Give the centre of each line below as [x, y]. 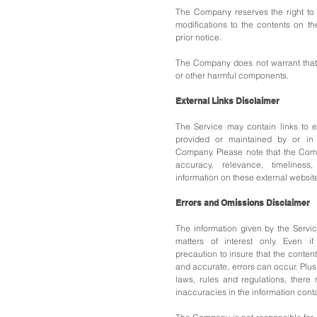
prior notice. [198, 37]
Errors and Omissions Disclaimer [245, 203]
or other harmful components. [232, 75]
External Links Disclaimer [230, 101]
